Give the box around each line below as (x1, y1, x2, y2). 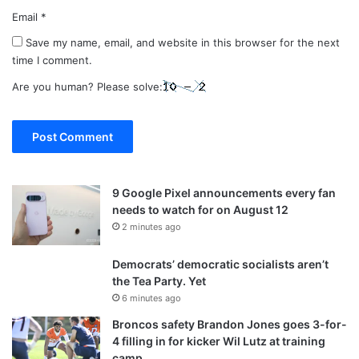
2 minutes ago (122, 220, 181, 232)
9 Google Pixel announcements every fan (112, 185, 336, 200)
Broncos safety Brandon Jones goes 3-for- (112, 317, 347, 331)
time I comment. (12, 53, 92, 67)
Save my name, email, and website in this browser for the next (26, 35, 340, 49)
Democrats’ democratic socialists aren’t (112, 256, 329, 271)
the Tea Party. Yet (112, 273, 206, 288)
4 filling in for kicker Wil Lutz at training (112, 333, 325, 348)
